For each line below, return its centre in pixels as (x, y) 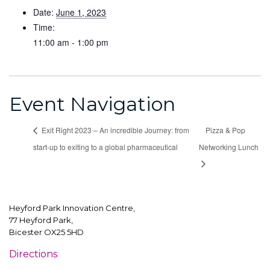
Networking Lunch (228, 146)
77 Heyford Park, (41, 220)
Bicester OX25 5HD (46, 232)
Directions (33, 254)
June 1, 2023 (81, 12)
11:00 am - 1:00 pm (71, 42)
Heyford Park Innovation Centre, (72, 208)
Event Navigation (92, 104)
